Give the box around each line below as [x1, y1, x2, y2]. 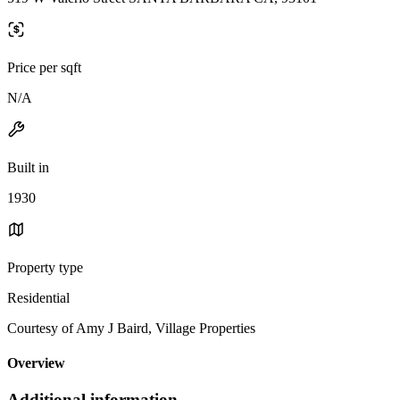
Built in [7, 159, 49, 175]
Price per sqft [7, 59, 81, 75]
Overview [7, 355, 65, 371]
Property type [7, 259, 83, 275]
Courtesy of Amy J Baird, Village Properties [7, 320, 255, 336]
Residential [7, 289, 70, 305]
